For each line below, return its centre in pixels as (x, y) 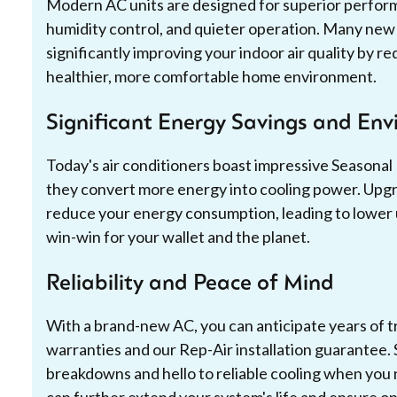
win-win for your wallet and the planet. (178, 236)
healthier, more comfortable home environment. (211, 76)
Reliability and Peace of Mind (190, 284)
